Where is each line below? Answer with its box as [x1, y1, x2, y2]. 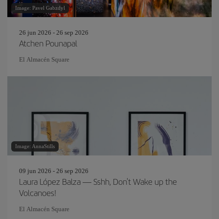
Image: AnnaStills [15, 143, 55, 149]
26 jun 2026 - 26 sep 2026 [19, 29, 88, 36]
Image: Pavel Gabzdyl [15, 5, 65, 11]
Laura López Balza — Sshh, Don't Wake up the [19, 175, 177, 187]
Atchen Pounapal [19, 37, 77, 49]
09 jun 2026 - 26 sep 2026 [19, 167, 88, 175]
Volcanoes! [19, 187, 56, 198]
